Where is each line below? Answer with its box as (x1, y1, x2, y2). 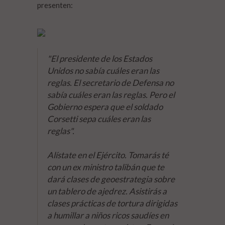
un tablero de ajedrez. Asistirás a (47, 185, 167, 196)
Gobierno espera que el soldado (47, 101, 163, 112)
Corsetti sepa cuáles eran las (47, 113, 151, 124)
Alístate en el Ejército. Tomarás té (47, 149, 169, 160)
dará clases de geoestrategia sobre (47, 173, 175, 184)
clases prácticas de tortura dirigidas (47, 197, 177, 208)
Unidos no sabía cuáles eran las (47, 65, 159, 76)
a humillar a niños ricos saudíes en (47, 209, 169, 220)
